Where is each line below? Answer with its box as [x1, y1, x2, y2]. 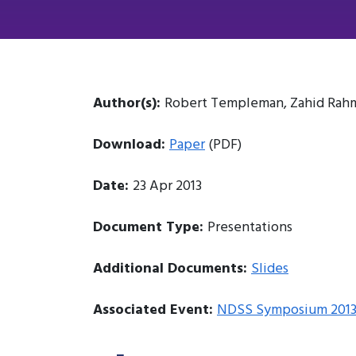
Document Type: [93, 215, 207, 239]
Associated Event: [93, 298, 217, 322]
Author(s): [93, 91, 164, 115]
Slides [251, 257, 288, 281]
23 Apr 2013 [133, 174, 202, 198]
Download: [93, 133, 169, 157]
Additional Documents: [93, 257, 251, 281]
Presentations [207, 215, 292, 239]
